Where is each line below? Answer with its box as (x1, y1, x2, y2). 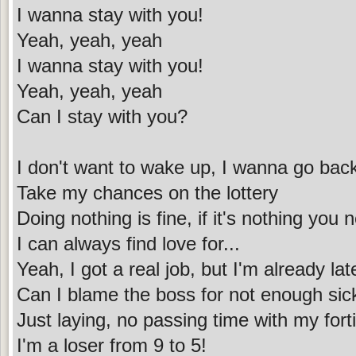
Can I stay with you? (17, 105, 188, 127)
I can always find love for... (17, 232, 240, 254)
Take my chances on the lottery (17, 181, 278, 203)
